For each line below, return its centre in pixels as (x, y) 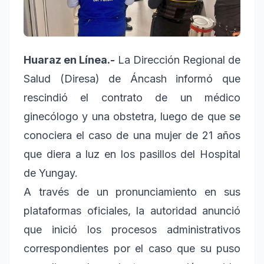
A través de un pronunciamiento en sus (132, 192)
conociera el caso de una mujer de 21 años (132, 136)
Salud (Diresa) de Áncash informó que (132, 79)
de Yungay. (51, 173)
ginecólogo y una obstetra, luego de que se (132, 117)
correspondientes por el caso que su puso (132, 249)
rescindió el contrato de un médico (132, 98)
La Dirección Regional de (179, 60)
